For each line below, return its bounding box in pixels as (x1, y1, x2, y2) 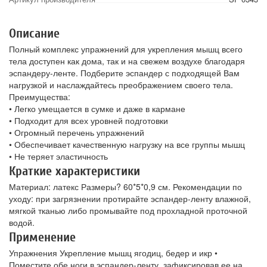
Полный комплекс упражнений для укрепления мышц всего (9, 43, 243, 55)
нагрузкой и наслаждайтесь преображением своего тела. (9, 79, 233, 91)
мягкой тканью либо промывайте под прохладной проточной (9, 204, 247, 217)
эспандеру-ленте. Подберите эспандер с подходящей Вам (9, 67, 240, 79)
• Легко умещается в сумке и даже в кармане (9, 103, 185, 115)
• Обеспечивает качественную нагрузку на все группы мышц (9, 138, 245, 151)
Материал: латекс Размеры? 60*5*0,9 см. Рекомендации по (9, 181, 242, 193)
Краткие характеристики (9, 163, 140, 179)
